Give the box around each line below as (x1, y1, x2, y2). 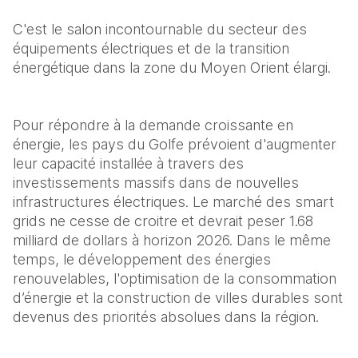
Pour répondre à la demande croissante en (13, 117, 293, 133)
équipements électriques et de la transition (13, 40, 289, 57)
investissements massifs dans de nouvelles (13, 174, 299, 191)
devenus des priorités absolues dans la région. (13, 308, 323, 325)
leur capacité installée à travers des (13, 155, 244, 172)
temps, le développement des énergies (13, 251, 271, 268)
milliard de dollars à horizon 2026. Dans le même (13, 232, 331, 249)
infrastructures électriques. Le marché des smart (13, 193, 334, 210)
